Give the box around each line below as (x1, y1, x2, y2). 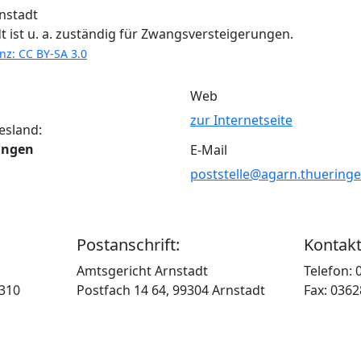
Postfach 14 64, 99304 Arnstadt (76, 280, 265, 299)
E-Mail (190, 140, 227, 159)
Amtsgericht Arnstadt (76, 261, 208, 280)
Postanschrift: (76, 233, 180, 255)
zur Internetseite (190, 110, 293, 129)
